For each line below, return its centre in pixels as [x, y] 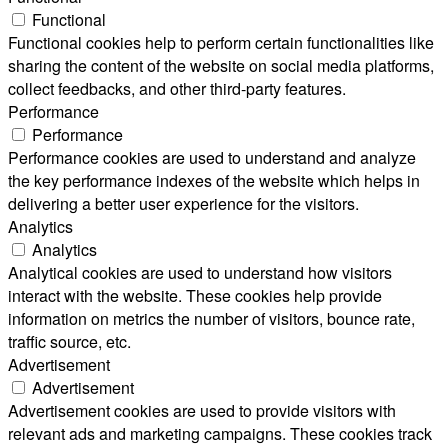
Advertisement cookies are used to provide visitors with [202, 410]
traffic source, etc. [69, 341]
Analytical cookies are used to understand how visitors [200, 272]
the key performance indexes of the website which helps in [214, 180]
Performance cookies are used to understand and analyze [212, 157]
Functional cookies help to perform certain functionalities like [221, 42]
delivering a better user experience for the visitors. [183, 203]
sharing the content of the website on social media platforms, [221, 65]
